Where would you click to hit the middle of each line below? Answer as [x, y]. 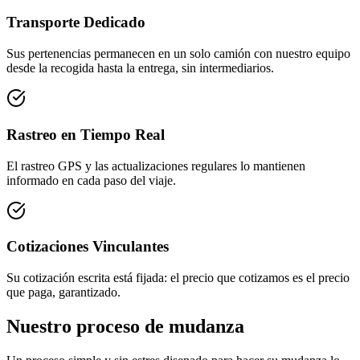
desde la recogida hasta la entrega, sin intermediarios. [140, 68]
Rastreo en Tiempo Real [86, 134]
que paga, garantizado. [63, 292]
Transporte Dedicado [76, 22]
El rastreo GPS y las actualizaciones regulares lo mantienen [156, 166]
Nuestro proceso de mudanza [125, 326]
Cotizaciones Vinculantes [88, 247]
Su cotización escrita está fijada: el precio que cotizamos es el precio [178, 278]
